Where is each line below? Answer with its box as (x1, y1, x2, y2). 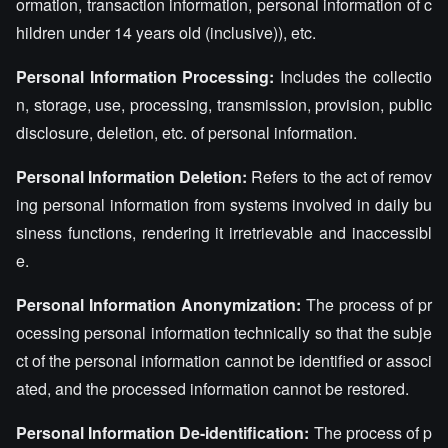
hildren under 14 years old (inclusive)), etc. (16, 21, 316, 44)
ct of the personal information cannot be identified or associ (16, 349, 432, 372)
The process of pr (301, 293, 432, 316)
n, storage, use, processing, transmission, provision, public (16, 93, 432, 116)
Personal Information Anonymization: (16, 293, 301, 316)
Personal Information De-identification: (16, 421, 310, 444)
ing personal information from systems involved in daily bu (16, 193, 432, 216)
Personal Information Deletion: (16, 165, 248, 188)
